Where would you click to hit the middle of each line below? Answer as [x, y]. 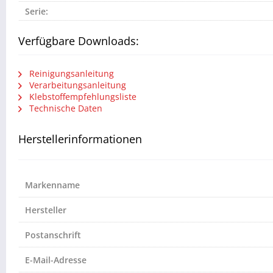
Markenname [52, 185]
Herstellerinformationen [80, 139]
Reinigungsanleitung [70, 74]
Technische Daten [65, 108]
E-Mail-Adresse [56, 260]
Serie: [37, 12]
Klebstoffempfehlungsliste [82, 97]
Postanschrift [53, 235]
